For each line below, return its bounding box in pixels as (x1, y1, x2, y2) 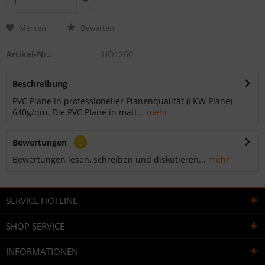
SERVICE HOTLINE (6, 194, 77, 206)
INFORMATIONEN (6, 245, 78, 257)
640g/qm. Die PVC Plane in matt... (12, 106, 144, 118)
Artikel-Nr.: (6, 48, 51, 60)
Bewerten (79, 22, 114, 33)
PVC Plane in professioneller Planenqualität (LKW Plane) (12, 95, 232, 106)
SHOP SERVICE (6, 219, 64, 232)
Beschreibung (12, 77, 67, 89)
